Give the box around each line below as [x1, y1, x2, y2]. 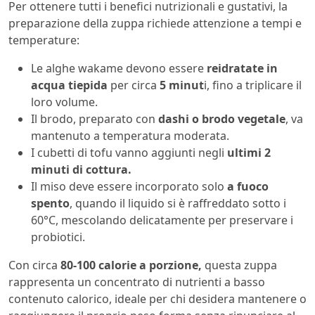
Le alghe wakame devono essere [31, 60, 204, 76]
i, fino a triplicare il [204, 77, 302, 93]
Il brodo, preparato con [31, 110, 158, 127]
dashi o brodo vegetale [158, 110, 285, 127]
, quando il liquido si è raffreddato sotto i [70, 195, 286, 211]
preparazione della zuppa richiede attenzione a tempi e [8, 15, 302, 31]
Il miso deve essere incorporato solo [31, 178, 224, 194]
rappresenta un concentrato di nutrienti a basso [8, 274, 265, 290]
